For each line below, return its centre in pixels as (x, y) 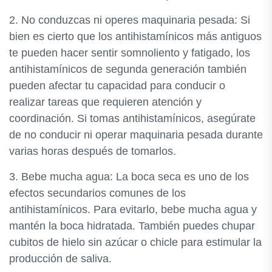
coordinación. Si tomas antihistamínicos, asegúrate (132, 118)
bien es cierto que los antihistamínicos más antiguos (135, 36)
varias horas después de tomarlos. (93, 151)
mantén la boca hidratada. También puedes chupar (132, 226)
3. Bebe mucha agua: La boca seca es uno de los (129, 177)
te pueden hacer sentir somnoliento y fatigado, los (130, 53)
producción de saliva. (60, 259)
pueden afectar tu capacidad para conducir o (117, 86)
